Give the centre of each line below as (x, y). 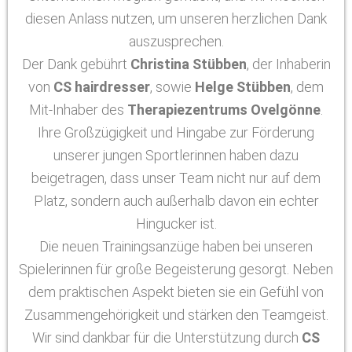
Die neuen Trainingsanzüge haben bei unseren (176, 246)
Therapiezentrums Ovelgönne (224, 110)
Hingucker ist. (176, 224)
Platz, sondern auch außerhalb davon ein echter (176, 201)
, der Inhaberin (288, 64)
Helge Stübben (243, 87)
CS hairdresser (102, 87)
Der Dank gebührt (76, 64)
